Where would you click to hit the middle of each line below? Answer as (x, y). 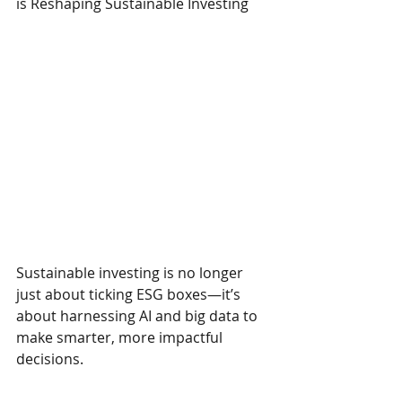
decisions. (50, 359)
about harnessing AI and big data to (139, 316)
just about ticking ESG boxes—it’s (130, 295)
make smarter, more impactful (121, 338)
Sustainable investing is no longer (131, 273)
